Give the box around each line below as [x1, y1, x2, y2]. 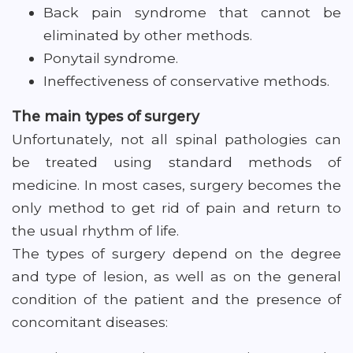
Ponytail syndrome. [43, 50, 178, 66]
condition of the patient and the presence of [12, 291, 341, 307]
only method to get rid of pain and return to [12, 199, 341, 216]
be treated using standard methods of [12, 154, 341, 170]
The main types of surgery [12, 108, 199, 124]
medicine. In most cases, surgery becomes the [12, 176, 341, 193]
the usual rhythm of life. [12, 222, 179, 239]
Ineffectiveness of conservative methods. [43, 72, 329, 89]
